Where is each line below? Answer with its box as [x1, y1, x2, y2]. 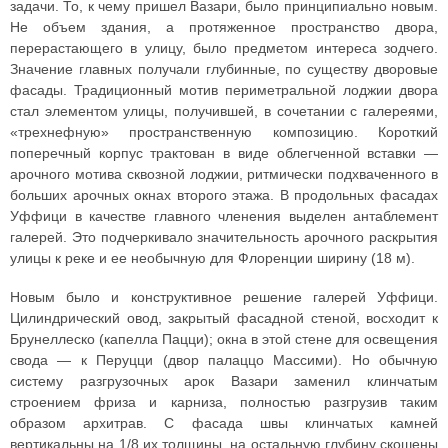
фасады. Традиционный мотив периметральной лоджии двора [10, 82, 438, 99]
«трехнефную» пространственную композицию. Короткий [10, 124, 438, 141]
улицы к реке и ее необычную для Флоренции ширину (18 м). [10, 250, 415, 267]
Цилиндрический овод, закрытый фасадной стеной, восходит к [10, 310, 438, 327]
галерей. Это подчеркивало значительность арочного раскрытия [10, 229, 438, 246]
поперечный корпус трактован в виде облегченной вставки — [10, 145, 438, 162]
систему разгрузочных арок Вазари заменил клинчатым [10, 373, 438, 390]
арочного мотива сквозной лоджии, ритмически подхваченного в [10, 166, 438, 183]
